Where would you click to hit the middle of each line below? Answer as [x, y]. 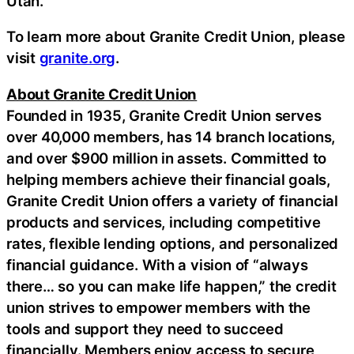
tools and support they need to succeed [145, 328]
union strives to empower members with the [158, 307]
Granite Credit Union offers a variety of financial [172, 200]
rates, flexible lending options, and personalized [173, 243]
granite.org [77, 58]
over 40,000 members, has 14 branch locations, [171, 136]
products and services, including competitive [164, 222]
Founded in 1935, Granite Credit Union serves [164, 115]
